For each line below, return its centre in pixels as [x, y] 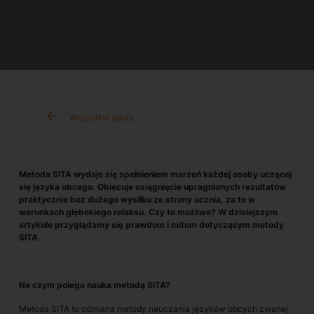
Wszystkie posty [102, 117]
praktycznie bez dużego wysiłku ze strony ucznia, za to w [137, 199]
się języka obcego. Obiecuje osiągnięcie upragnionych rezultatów [152, 187]
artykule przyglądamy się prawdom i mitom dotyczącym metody [151, 225]
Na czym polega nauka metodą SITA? [95, 285]
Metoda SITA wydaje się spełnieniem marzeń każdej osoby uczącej [155, 174]
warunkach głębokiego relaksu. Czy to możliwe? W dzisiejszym [148, 212]
